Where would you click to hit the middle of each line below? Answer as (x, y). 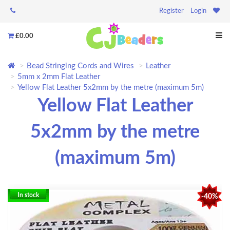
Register (171, 11)
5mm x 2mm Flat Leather (59, 77)
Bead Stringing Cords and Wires (80, 66)
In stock (28, 195)
